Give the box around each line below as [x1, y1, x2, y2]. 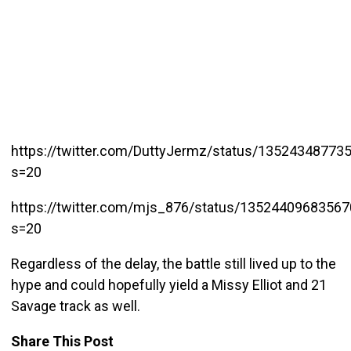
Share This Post [10, 332, 114, 349]
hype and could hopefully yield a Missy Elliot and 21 [10, 276, 327, 293]
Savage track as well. [10, 297, 140, 314]
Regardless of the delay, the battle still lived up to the [10, 255, 336, 272]
